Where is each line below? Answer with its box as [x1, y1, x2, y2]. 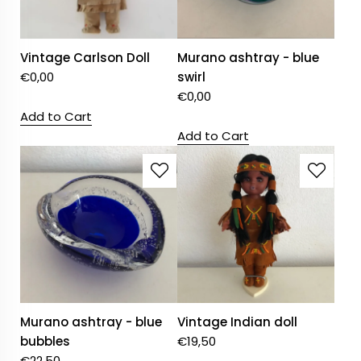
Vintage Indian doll [177, 313, 298, 331]
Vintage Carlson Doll [20, 49, 150, 67]
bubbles [20, 333, 70, 351]
